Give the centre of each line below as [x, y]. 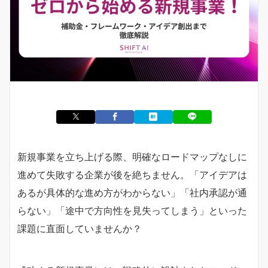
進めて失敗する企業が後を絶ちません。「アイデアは [132, 174]
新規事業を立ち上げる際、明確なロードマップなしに [132, 156]
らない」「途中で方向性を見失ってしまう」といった [132, 210]
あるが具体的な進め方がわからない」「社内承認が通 [132, 192]
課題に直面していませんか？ [80, 228]
